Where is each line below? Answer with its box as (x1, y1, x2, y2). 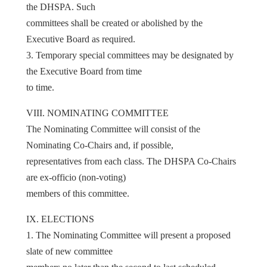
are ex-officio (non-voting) (26, 172, 126, 182)
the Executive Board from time (26, 66, 142, 76)
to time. (26, 82, 54, 92)
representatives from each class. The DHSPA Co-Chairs (26, 156, 236, 166)
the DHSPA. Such (26, 1, 95, 12)
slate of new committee (26, 246, 113, 256)
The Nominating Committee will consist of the (26, 123, 200, 134)
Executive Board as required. (26, 33, 135, 44)
